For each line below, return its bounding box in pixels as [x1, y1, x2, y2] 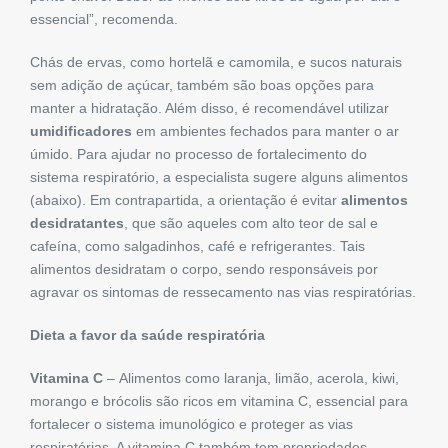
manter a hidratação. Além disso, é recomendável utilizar [30, 100, 389, 117]
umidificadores [30, 123, 132, 140]
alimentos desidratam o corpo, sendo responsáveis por [30, 261, 378, 278]
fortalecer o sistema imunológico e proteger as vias [30, 416, 353, 433]
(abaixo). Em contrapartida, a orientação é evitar [30, 192, 341, 209]
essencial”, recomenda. [30, 11, 178, 28]
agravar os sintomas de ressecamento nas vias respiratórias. [30, 284, 416, 301]
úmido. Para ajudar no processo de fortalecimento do [30, 146, 367, 163]
